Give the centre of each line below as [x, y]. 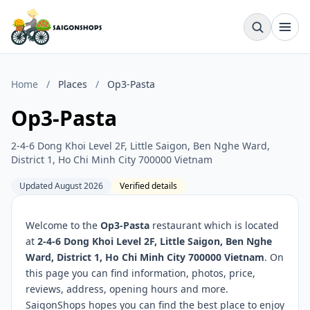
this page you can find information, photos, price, [140, 273]
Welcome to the [63, 225]
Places [73, 84]
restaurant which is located [214, 225]
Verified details [148, 186]
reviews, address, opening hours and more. [127, 289]
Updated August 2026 [61, 186]
